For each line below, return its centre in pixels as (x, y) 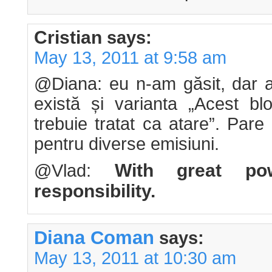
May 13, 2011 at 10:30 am (135, 258)
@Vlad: (74, 171)
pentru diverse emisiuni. (127, 144)
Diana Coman (94, 238)
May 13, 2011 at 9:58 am (130, 58)
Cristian (68, 38)
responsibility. (95, 191)
